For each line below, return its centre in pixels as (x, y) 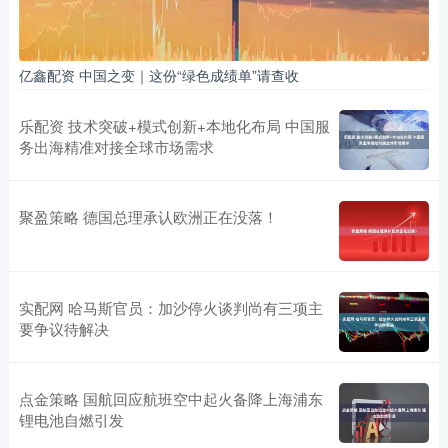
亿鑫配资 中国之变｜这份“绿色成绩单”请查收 (158, 74)
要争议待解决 (63, 328)
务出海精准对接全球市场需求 (116, 146)
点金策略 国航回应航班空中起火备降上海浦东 (170, 398)
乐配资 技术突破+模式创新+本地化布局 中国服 (174, 125)
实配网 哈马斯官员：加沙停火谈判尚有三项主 (170, 307)
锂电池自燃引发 (71, 419)
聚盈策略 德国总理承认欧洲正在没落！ (148, 216)
